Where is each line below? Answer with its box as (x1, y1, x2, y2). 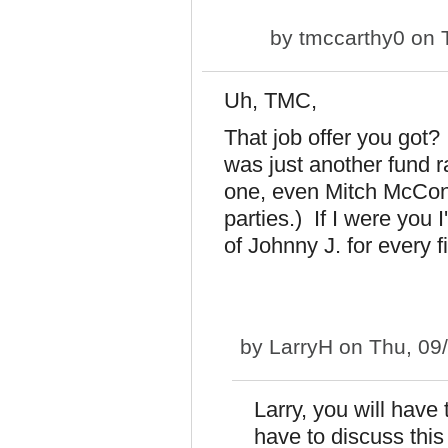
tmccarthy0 (299, 26, 405, 49)
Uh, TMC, (224, 88, 317, 113)
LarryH (269, 335, 333, 358)
